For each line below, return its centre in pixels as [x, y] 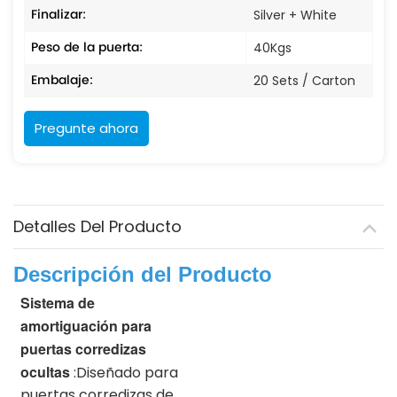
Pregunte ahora [86, 128]
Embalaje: [62, 80]
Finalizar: [58, 14]
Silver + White [295, 15]
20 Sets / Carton [304, 80]
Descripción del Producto [143, 274]
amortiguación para [86, 325]
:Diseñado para [126, 372]
